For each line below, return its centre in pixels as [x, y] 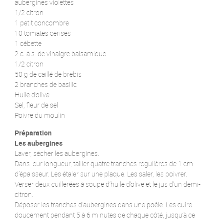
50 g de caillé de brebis [48, 74]
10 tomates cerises [43, 33]
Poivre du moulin [40, 115]
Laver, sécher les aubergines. [57, 153]
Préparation [33, 132]
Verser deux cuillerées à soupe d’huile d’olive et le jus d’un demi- [108, 184]
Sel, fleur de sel [36, 105]
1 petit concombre [42, 22]
